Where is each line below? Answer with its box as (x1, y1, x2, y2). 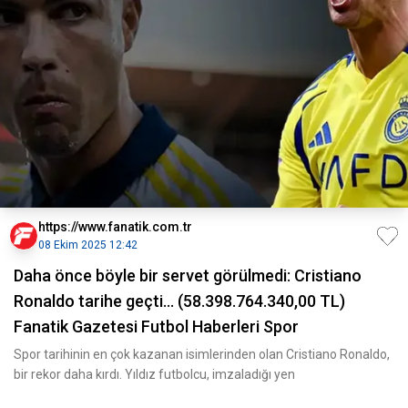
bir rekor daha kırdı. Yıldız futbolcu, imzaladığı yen (14, 367, 295, 382)
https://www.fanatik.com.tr (38, 219, 192, 234)
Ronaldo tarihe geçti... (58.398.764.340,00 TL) (14, 291, 345, 311)
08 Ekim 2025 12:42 (38, 239, 138, 251)
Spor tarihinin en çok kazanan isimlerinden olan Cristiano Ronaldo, (14, 347, 390, 362)
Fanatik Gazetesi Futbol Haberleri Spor (14, 317, 299, 336)
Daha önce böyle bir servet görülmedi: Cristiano (14, 266, 362, 285)
